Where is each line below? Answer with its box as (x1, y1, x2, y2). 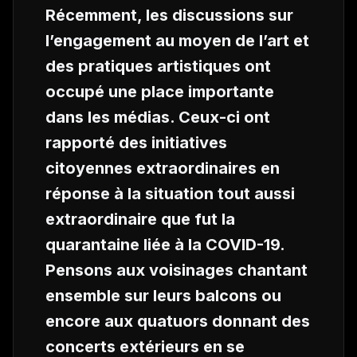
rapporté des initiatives (45, 133, 227, 152)
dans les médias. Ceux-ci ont (45, 108, 270, 127)
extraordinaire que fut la (45, 210, 235, 229)
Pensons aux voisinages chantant (45, 261, 308, 280)
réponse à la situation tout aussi (45, 184, 295, 203)
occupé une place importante (45, 82, 274, 101)
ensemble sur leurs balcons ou (45, 286, 281, 305)
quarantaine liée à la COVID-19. (45, 235, 284, 254)
